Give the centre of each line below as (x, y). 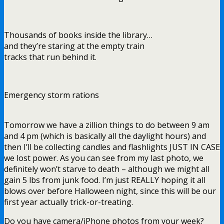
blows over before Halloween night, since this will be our (110, 191)
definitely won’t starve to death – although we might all (107, 169)
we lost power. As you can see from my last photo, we (104, 158)
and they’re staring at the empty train (74, 46)
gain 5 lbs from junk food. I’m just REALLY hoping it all (105, 180)
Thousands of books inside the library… (78, 35)
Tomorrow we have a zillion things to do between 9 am (107, 125)
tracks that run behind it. (50, 57)
